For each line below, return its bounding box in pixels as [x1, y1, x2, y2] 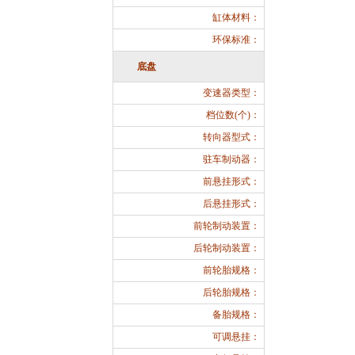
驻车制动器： [203, 154, 260, 165]
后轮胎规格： [203, 287, 260, 298]
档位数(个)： [206, 109, 260, 120]
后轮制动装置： [193, 242, 260, 254]
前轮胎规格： [203, 265, 260, 276]
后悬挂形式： [203, 198, 260, 209]
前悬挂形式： [203, 176, 260, 187]
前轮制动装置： [193, 220, 260, 231]
